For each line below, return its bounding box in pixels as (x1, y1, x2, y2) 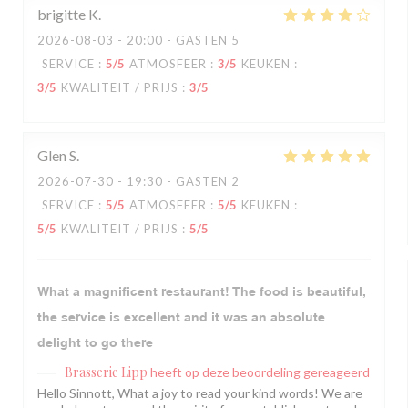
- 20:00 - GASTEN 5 (114, 33, 240, 48)
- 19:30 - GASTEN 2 (114, 174, 240, 189)
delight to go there (37, 335, 153, 351)
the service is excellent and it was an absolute (37, 310, 325, 325)
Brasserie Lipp (65, 363, 148, 382)
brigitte (37, 5, 86, 24)
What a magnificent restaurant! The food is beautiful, (37, 284, 365, 300)
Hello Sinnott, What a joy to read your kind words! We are (37, 385, 362, 402)
